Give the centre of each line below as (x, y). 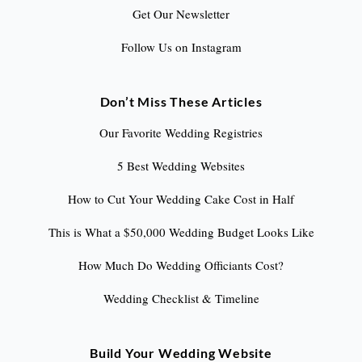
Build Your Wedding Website (181, 352)
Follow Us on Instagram (181, 46)
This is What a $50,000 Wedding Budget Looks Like (181, 232)
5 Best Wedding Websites (181, 165)
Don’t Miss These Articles (181, 101)
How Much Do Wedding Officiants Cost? (181, 265)
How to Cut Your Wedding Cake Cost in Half (181, 198)
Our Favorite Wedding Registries (181, 132)
